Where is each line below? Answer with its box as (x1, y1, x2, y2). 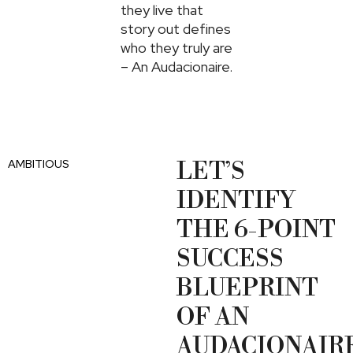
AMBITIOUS (8, 156, 69, 171)
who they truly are (120, 39, 232, 58)
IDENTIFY (176, 185, 295, 216)
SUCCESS (176, 243, 284, 274)
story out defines (120, 20, 231, 39)
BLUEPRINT (176, 273, 318, 303)
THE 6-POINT (176, 214, 336, 245)
